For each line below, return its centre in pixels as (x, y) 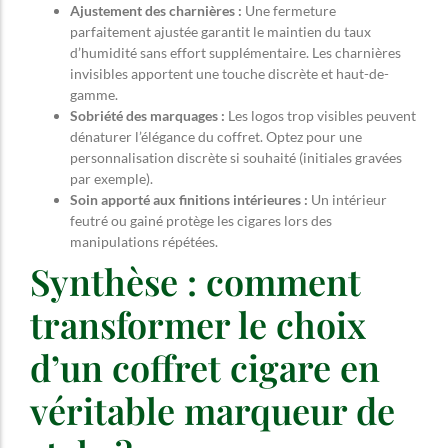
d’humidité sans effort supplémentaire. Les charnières (235, 53)
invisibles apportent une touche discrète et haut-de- (229, 74)
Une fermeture (289, 11)
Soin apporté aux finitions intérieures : (189, 200)
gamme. (94, 95)
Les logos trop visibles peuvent (320, 116)
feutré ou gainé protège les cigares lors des (201, 221)
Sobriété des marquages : (147, 116)
